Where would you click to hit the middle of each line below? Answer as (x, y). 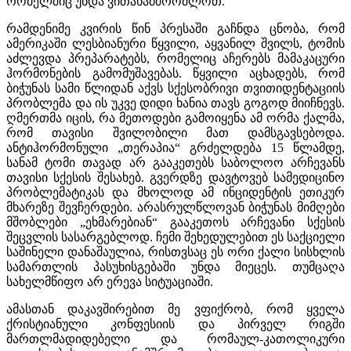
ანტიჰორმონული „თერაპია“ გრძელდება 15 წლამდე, (175, 147)
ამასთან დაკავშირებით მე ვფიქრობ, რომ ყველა (175, 309)
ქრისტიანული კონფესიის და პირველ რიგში (175, 324)
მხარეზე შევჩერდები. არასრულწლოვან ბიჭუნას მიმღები (175, 207)
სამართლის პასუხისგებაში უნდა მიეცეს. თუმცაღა (175, 266)
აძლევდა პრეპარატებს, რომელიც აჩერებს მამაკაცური (175, 58)
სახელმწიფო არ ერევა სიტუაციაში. (110, 281)
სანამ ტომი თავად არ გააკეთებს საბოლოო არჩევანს (175, 162)
